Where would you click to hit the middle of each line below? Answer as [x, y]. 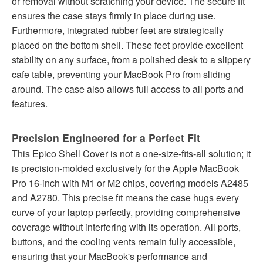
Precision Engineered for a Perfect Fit [106, 138]
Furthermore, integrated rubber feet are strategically [118, 31]
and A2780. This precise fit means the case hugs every [125, 198]
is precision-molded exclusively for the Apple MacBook [125, 168]
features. [30, 104]
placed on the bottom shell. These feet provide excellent [127, 45]
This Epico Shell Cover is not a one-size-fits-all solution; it [131, 154]
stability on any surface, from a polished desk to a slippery [131, 60]
